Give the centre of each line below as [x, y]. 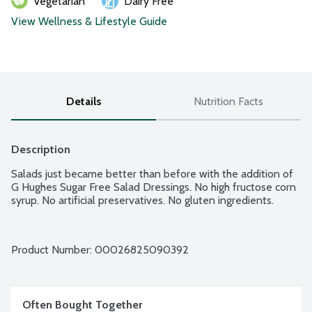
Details [84, 102]
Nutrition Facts [228, 102]
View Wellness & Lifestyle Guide [89, 22]
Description [41, 150]
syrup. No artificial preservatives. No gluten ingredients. [142, 201]
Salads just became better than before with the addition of [152, 174]
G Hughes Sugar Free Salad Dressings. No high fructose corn [154, 187]
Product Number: [53, 250]
